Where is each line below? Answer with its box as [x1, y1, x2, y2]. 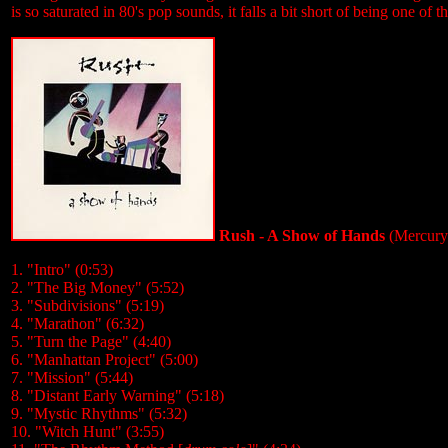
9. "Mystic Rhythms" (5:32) [11, 405, 187, 422]
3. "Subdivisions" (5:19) [11, 297, 164, 314]
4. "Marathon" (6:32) [11, 315, 144, 332]
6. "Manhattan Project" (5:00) [11, 351, 198, 368]
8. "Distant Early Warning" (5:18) [11, 387, 224, 404]
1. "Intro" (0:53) [11, 261, 113, 278]
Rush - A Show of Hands [219, 227, 385, 244]
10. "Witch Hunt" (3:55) [11, 423, 164, 440]
